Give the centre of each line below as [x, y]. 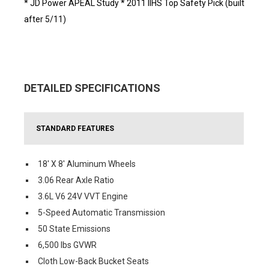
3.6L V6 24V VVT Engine [83, 196]
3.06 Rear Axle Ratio [76, 180]
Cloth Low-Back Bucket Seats [93, 261]
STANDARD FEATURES [75, 128]
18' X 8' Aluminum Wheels [87, 164]
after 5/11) [45, 19]
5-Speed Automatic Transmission [101, 213]
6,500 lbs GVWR [67, 245]
